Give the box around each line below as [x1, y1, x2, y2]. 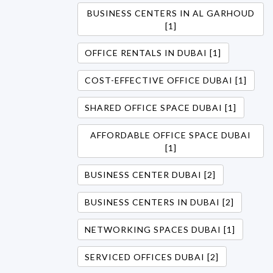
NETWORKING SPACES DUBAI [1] [85, 224, 236, 235]
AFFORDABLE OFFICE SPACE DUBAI [90, 129, 251, 140]
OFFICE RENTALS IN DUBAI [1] [85, 48, 222, 58]
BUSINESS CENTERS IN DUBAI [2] [85, 197, 235, 208]
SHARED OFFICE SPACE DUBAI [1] [85, 102, 237, 113]
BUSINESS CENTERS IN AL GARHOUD [87, 7, 255, 18]
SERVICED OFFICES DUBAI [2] [85, 251, 219, 262]
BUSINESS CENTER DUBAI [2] [85, 169, 216, 180]
